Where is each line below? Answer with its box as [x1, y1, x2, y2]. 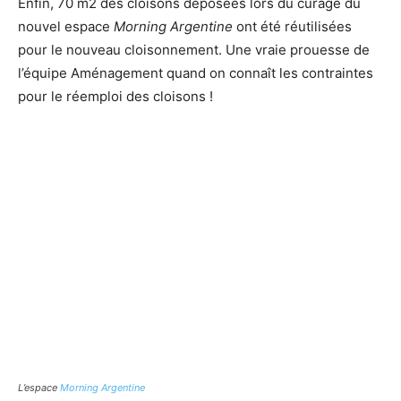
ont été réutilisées [233, 17, 352, 35]
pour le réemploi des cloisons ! [18, 87, 213, 105]
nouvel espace [18, 17, 114, 35]
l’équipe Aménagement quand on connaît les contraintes [18, 64, 373, 81]
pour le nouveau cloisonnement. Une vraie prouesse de [18, 40, 370, 58]
